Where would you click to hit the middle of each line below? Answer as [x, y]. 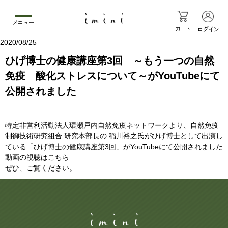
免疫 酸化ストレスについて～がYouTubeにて [112, 76]
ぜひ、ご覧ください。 [41, 168]
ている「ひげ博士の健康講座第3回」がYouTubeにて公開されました [114, 146]
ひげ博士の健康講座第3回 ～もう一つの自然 [110, 60]
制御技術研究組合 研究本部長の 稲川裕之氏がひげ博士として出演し [114, 136]
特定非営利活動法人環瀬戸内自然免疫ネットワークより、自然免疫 [112, 125]
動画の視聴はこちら [37, 157]
